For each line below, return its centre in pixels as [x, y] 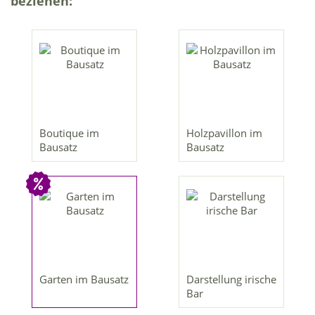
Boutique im [69, 133]
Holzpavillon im [224, 133]
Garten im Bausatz [84, 279]
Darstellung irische [231, 279]
